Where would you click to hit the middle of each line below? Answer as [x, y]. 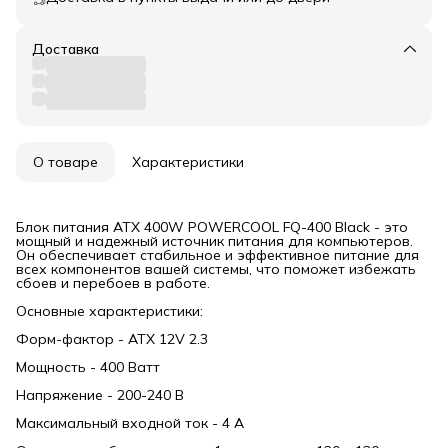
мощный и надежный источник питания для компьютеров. [214, 240]
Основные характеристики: [109, 310]
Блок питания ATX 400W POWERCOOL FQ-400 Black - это [212, 226]
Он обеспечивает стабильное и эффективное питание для [217, 254]
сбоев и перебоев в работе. [113, 282]
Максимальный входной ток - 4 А [130, 422]
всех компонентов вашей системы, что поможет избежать [216, 268]
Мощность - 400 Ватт [88, 366]
